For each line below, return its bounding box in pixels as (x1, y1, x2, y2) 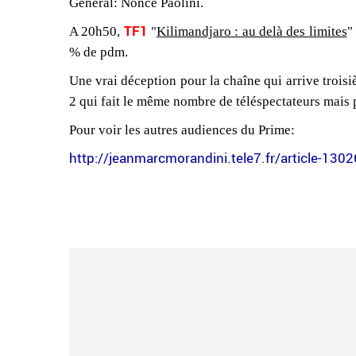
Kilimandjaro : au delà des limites (156, 23, 347, 39)
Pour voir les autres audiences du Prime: (69, 122, 295, 137)
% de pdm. (69, 44, 128, 60)
